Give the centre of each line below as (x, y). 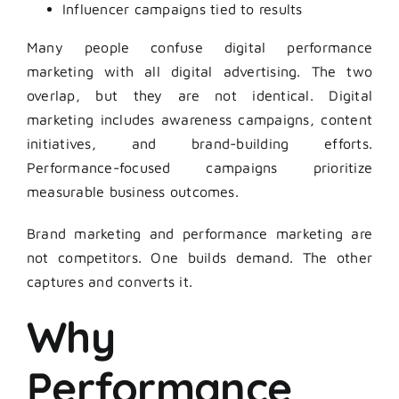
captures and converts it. (110, 282)
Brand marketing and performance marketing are (199, 234)
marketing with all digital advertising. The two (199, 72)
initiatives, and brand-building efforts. (199, 144)
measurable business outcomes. (133, 192)
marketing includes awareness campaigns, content (199, 120)
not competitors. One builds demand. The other (199, 258)
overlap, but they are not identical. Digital (199, 96)
